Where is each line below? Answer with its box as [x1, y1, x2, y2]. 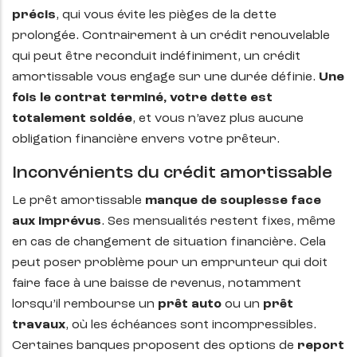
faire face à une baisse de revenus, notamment [12, 277, 301, 291]
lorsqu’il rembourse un [12, 298, 158, 312]
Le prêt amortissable [12, 194, 145, 208]
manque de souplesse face [145, 194, 321, 208]
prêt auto [158, 298, 222, 312]
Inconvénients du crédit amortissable [12, 164, 332, 182]
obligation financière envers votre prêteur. [12, 133, 280, 147]
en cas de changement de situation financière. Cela [12, 236, 326, 249]
